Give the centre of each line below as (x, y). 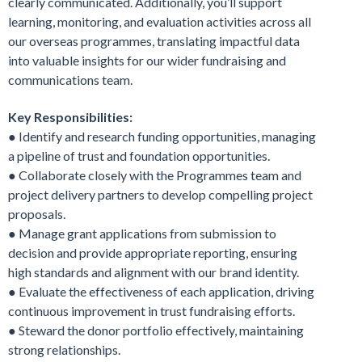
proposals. (37, 213)
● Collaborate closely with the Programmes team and (155, 175)
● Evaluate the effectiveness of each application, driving (161, 291)
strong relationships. (64, 349)
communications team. (70, 79)
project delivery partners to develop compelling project (160, 194)
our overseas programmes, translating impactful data (154, 40)
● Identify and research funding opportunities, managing (162, 136)
